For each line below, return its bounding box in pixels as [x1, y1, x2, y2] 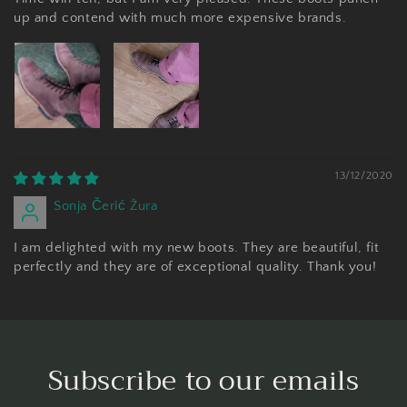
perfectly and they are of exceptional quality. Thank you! [14, 259, 377, 274]
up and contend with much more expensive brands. [14, 10, 347, 25]
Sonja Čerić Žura [54, 198, 158, 213]
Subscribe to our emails [47, 357, 360, 404]
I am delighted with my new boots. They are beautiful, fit [14, 240, 380, 255]
